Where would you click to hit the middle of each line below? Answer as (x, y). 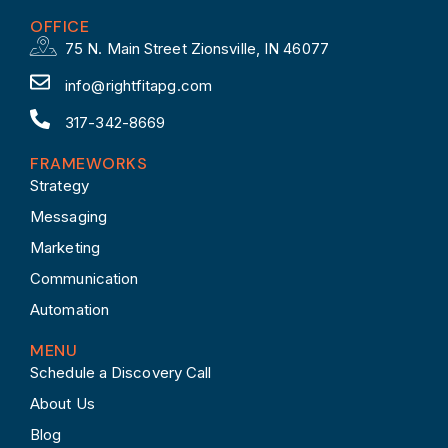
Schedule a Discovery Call (121, 372)
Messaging (68, 216)
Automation (69, 309)
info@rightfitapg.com (138, 85)
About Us (62, 403)
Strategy (59, 185)
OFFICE (59, 26)
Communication (84, 278)
